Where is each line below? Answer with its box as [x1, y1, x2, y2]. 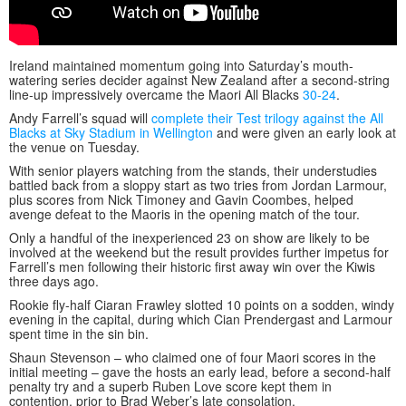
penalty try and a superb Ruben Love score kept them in [9, 377, 332, 396]
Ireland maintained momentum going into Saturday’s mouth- [9, 56, 353, 75]
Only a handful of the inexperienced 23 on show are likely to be [9, 228, 370, 247]
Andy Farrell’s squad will [9, 109, 151, 128]
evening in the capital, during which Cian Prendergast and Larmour [9, 310, 392, 329]
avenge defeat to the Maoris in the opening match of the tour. [9, 205, 360, 224]
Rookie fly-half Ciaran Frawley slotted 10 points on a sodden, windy [9, 295, 394, 314]
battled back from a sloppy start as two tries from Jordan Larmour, [9, 176, 387, 195]
